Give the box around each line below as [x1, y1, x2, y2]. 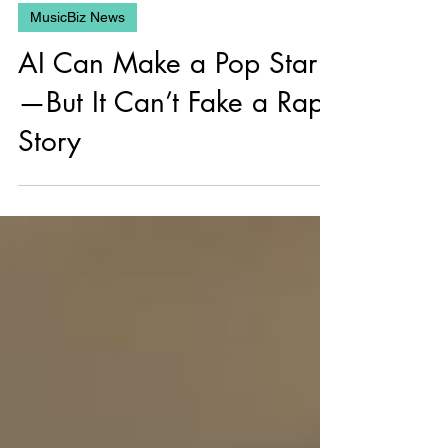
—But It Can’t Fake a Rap [18, 116, 324, 152]
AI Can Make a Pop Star [18, 77, 317, 113]
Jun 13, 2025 [18, 9, 87, 27]
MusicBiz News [30, 41, 125, 57]
